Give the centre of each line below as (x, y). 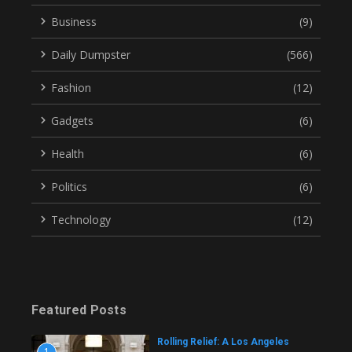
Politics (69, 186)
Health (68, 153)
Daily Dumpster (91, 54)
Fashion (71, 87)
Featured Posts (79, 310)
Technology (81, 219)
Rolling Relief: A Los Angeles (223, 341)
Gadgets (72, 120)
